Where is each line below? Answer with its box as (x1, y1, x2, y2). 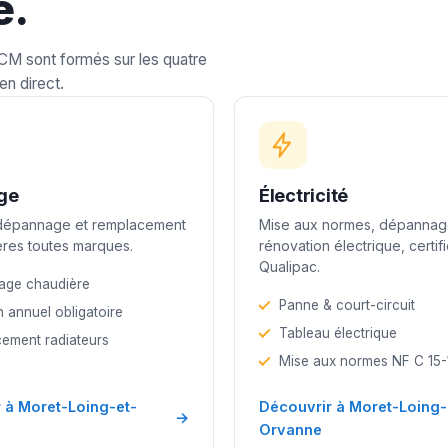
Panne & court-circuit (279, 296, 415, 313)
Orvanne (259, 420, 322, 438)
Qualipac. (259, 257, 320, 275)
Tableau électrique (279, 324, 397, 341)
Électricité (259, 184, 349, 206)
